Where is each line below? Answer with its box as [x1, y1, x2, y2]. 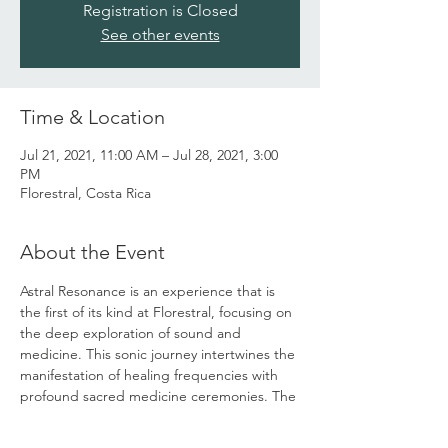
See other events [100, 25, 220, 44]
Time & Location [20, 105, 165, 129]
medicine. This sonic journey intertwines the [20, 345, 299, 363]
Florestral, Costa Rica [20, 184, 151, 202]
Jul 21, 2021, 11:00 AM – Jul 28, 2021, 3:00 [20, 146, 278, 164]
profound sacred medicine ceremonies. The [20, 387, 300, 405]
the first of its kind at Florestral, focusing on [20, 303, 296, 321]
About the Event [20, 240, 165, 264]
